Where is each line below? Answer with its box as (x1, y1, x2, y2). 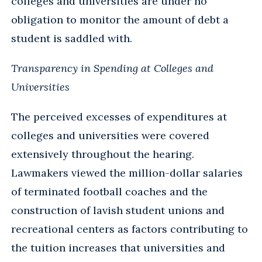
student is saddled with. (11, 31, 132, 45)
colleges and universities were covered (11, 128, 209, 142)
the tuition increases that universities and (11, 240, 225, 254)
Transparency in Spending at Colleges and (11, 61, 213, 75)
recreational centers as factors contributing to (11, 222, 248, 236)
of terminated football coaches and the (11, 184, 208, 198)
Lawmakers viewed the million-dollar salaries (11, 166, 243, 180)
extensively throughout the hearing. (11, 147, 194, 161)
